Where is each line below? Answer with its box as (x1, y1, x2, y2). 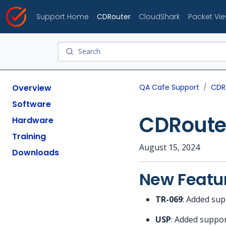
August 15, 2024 (139, 142, 200, 153)
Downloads (12, 147, 59, 158)
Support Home (36, 11, 89, 22)
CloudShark (139, 11, 180, 22)
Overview (12, 82, 51, 94)
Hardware (12, 115, 53, 126)
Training (12, 131, 46, 142)
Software (12, 98, 51, 110)
